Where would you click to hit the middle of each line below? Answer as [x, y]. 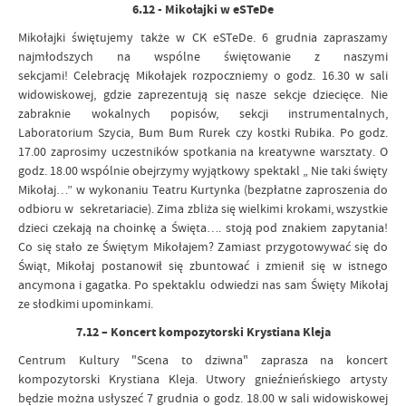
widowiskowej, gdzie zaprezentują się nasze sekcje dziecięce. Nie [203, 94]
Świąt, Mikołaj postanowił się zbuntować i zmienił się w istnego [203, 266]
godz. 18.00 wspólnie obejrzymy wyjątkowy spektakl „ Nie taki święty [203, 170]
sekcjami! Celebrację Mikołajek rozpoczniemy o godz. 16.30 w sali [203, 75]
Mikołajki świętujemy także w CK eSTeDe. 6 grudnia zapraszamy [203, 37]
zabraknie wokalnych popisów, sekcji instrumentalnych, [203, 113]
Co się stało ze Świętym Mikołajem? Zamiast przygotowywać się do [203, 246]
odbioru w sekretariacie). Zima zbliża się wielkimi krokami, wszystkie [203, 208]
